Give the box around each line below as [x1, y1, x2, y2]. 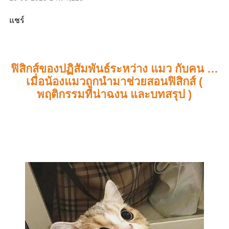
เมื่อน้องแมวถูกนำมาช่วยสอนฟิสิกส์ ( [26, 75, 203, 88]
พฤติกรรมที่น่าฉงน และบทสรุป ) [37, 88, 192, 101]
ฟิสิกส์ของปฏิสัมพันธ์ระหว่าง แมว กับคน [10, 62, 207, 75]
